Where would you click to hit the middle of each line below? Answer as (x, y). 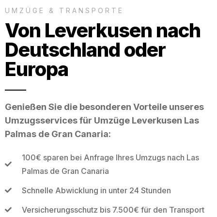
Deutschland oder (85, 49)
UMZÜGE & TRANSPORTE (64, 10)
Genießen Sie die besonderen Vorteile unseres (104, 107)
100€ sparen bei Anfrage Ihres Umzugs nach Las (110, 157)
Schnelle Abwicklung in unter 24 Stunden (96, 190)
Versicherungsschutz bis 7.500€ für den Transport (113, 209)
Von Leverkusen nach (103, 30)
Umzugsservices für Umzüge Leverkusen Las (102, 120)
